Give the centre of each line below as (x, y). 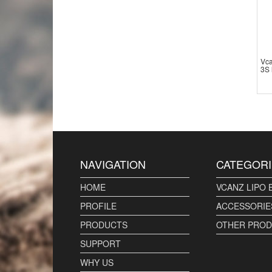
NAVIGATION (113, 164)
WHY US (97, 262)
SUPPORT (100, 243)
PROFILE (98, 206)
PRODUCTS (104, 224)
